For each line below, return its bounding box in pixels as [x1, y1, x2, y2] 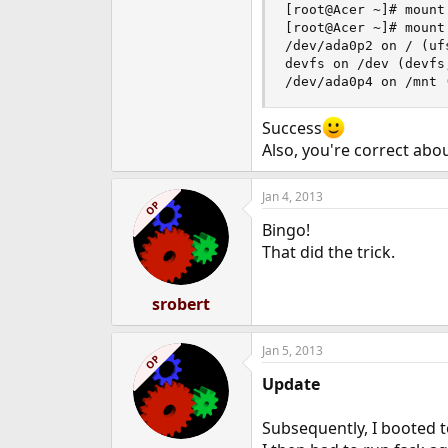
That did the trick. [261, 241, 395, 264]
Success [261, 117, 322, 140]
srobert [152, 293, 211, 316]
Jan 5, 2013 [261, 342, 323, 360]
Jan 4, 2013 [261, 188, 323, 206]
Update [261, 373, 320, 396]
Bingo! [261, 219, 310, 242]
